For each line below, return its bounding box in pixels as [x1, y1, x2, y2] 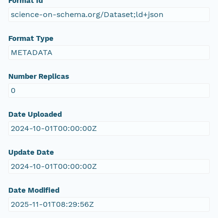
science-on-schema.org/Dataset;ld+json [10, 10, 163, 19]
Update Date [8, 148, 54, 157]
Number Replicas [8, 72, 69, 81]
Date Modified [8, 186, 59, 195]
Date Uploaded [8, 110, 62, 119]
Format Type [8, 34, 54, 43]
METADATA [10, 48, 53, 57]
